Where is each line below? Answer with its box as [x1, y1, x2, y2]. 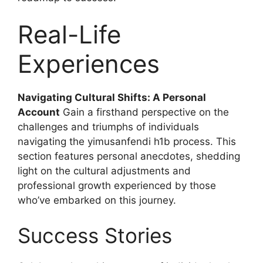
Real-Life [18, 19, 121, 49]
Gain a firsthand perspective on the [60, 106, 229, 118]
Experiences [18, 49, 160, 79]
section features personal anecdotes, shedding [18, 150, 240, 162]
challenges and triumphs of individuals [18, 121, 199, 133]
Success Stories [18, 222, 172, 248]
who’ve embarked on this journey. [18, 194, 176, 206]
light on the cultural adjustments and [18, 165, 191, 177]
